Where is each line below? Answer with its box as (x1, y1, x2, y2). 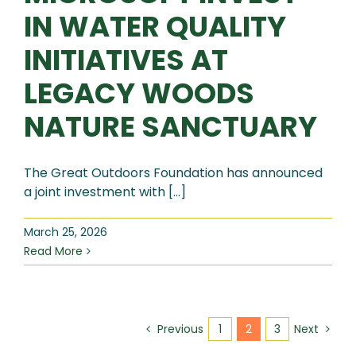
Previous (157, 321, 203, 338)
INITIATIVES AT (24, 41, 228, 80)
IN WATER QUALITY (24, 7, 286, 47)
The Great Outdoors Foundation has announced (24, 164, 323, 183)
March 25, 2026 (24, 224, 107, 241)
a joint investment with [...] (24, 183, 186, 202)
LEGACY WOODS (24, 74, 254, 114)
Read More (24, 243, 83, 260)
